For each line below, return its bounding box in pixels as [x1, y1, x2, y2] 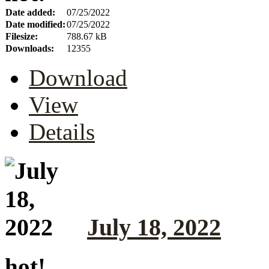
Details [29, 119, 95, 145]
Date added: [5, 7, 55, 18]
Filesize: [5, 31, 38, 42]
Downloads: [5, 43, 54, 54]
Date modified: [5, 19, 65, 30]
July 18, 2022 [87, 213, 221, 241]
